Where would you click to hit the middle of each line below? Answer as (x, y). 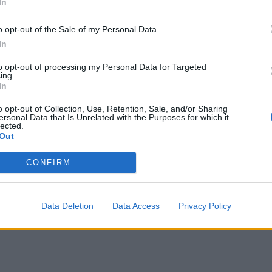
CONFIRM (48, 162)
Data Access (136, 206)
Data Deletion (67, 206)
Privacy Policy (205, 206)
